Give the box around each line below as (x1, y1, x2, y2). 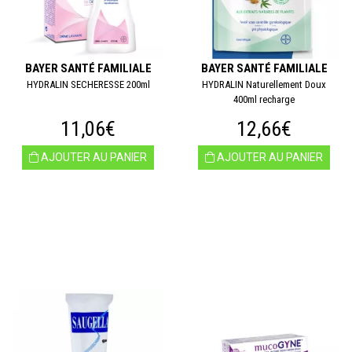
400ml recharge (233, 93, 295, 105)
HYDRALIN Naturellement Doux (202, 79, 326, 90)
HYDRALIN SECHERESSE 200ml (26, 79, 150, 90)
